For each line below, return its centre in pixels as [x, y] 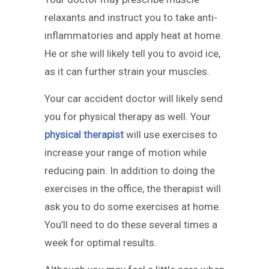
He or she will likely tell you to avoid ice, [132, 53]
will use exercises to [171, 134]
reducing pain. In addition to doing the [130, 170]
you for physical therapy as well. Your [128, 116]
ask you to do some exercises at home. [133, 206]
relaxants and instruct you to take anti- [131, 17]
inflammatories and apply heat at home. [134, 35]
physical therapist [84, 134]
